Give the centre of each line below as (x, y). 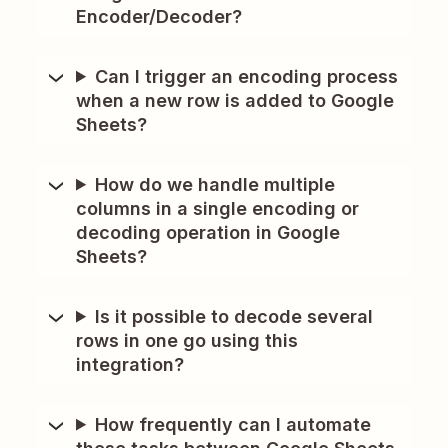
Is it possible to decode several (234, 316)
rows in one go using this (187, 340)
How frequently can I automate (233, 424)
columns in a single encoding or (217, 208)
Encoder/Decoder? (159, 16)
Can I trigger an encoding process (247, 76)
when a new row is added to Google (235, 100)
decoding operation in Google (208, 232)
